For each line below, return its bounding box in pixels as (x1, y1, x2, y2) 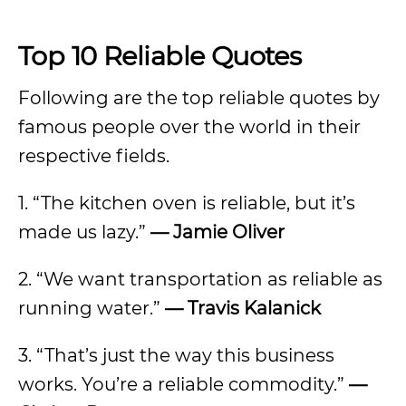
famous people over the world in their (18, 116, 361, 138)
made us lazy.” (18, 221, 150, 243)
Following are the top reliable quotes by (18, 87, 380, 109)
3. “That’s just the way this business (18, 344, 334, 366)
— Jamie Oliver (150, 221, 285, 243)
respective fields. (18, 145, 169, 167)
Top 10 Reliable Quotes (18, 40, 308, 72)
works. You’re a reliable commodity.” (18, 373, 349, 395)
